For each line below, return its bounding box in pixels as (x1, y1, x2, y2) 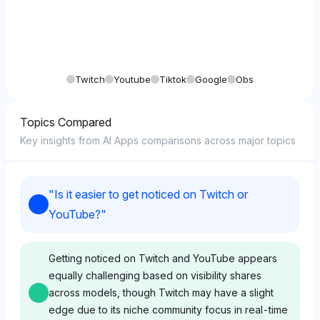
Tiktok (159, 74, 186, 85)
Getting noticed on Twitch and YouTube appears (49, 252, 277, 264)
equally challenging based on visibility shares (49, 269, 261, 281)
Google (195, 74, 227, 85)
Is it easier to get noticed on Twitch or (54, 187, 248, 201)
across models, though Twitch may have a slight (49, 286, 274, 299)
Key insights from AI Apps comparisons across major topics (20, 134, 296, 146)
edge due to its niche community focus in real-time (49, 304, 288, 316)
